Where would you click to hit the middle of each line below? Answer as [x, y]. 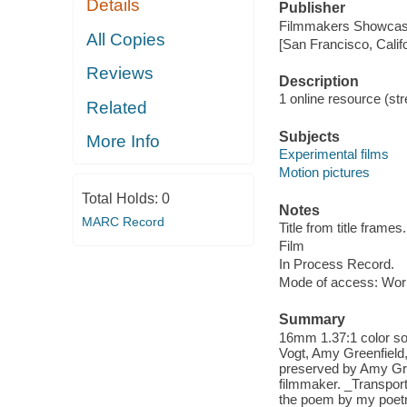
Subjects [309, 136]
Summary [312, 320]
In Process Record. [336, 264]
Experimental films [333, 154]
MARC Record [123, 221]
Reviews [120, 74]
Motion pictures [324, 173]
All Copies [126, 39]
